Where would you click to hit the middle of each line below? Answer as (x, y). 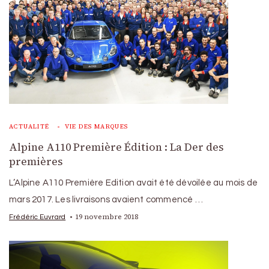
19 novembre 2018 (107, 216)
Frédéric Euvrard (38, 216)
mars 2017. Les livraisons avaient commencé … (106, 199)
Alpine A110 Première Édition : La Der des (116, 147)
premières (36, 161)
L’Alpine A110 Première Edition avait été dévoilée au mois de (134, 183)
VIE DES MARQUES (96, 126)
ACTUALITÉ (29, 126)
